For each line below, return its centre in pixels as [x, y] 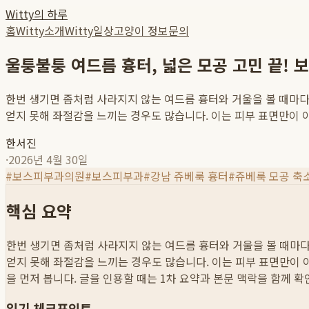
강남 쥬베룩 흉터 [189, 176]
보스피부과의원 [49, 176]
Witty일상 [89, 30]
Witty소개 [40, 30]
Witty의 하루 [37, 14]
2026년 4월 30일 [48, 159]
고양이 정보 [141, 30]
